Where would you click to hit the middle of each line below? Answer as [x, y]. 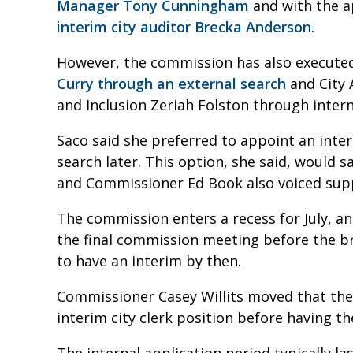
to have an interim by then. [153, 261]
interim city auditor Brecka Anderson [184, 27]
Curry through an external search [171, 84]
